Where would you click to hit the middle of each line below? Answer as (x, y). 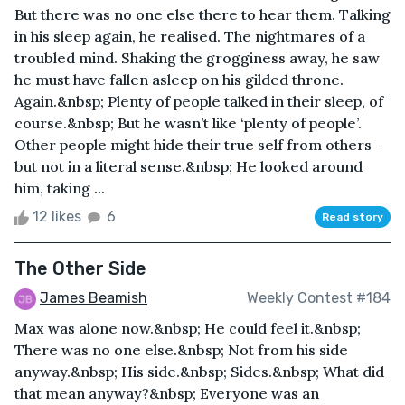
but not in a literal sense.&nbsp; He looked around (188, 166)
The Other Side (80, 268)
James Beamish (94, 297)
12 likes (57, 216)
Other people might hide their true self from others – (199, 144)
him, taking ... (60, 188)
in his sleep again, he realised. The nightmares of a (190, 36)
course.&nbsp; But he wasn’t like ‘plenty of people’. (188, 122)
